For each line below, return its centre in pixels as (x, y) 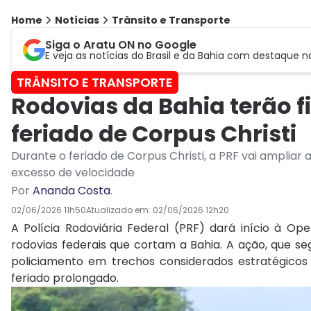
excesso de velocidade (73, 173)
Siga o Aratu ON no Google (121, 45)
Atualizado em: (119, 210)
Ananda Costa (72, 191)
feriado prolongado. (65, 278)
